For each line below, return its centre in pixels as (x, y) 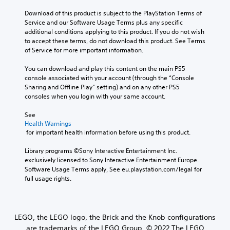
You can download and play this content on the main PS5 (105, 68)
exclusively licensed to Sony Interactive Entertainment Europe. (112, 160)
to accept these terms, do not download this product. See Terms (115, 41)
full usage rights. (48, 178)
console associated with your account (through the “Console (109, 78)
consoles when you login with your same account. (95, 96)
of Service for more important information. (84, 50)
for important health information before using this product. (108, 132)
